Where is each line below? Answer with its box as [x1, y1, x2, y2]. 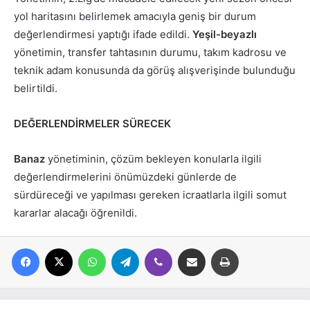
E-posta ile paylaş [205, 242, 232, 254]
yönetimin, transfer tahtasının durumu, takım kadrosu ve [14, 46, 286, 60]
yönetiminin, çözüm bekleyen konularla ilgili [45, 152, 262, 166]
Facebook [39, 242, 81, 254]
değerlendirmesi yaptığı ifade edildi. [14, 28, 192, 42]
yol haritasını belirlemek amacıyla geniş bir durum [14, 10, 256, 24]
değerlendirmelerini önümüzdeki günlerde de [14, 170, 237, 184]
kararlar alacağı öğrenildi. [14, 206, 137, 220]
